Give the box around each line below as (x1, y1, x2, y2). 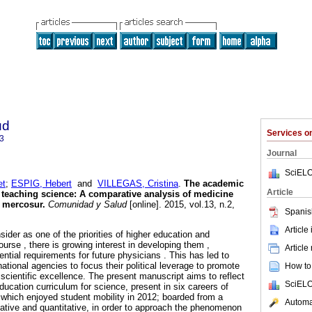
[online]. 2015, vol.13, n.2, (127, 199, 235, 210)
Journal (267, 148, 297, 158)
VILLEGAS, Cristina (97, 178, 178, 189)
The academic (184, 178, 244, 189)
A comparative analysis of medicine (79, 189, 233, 200)
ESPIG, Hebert (11, 178, 72, 189)
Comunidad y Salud (45, 199, 127, 210)
